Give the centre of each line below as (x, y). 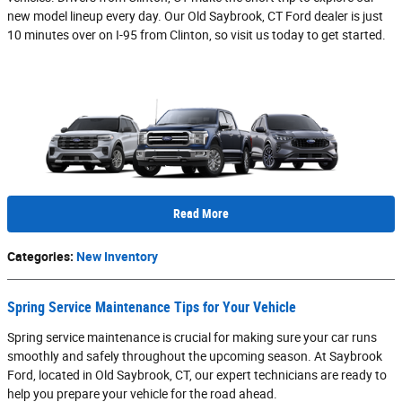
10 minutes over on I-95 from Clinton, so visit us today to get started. (197, 35)
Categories (39, 257)
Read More (201, 213)
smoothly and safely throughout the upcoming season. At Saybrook (195, 357)
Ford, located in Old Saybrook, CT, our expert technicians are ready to (197, 376)
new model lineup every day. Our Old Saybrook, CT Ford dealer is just (195, 16)
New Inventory (117, 257)
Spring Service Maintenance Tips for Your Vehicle (152, 308)
